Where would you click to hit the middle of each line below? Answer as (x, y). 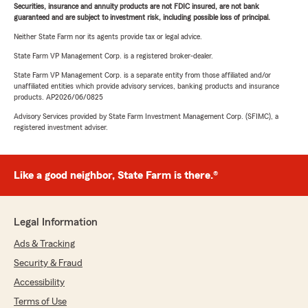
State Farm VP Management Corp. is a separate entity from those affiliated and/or (142, 75)
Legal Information (56, 222)
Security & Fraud (48, 264)
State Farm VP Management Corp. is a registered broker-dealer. (113, 56)
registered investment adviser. (61, 128)
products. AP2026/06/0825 (58, 97)
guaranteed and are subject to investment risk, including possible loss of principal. (142, 18)
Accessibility (39, 283)
